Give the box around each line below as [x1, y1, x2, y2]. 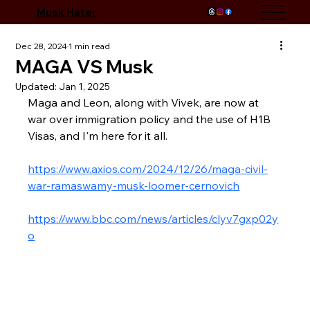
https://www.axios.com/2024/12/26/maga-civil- [28, 162, 268, 176]
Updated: [15, 80, 60, 93]
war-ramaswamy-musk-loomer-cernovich [28, 179, 240, 192]
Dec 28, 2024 [15, 41, 68, 51]
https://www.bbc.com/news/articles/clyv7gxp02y [28, 212, 279, 226]
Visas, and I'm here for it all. [28, 129, 171, 143]
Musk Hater [37, 5, 97, 19]
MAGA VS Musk [15, 55, 154, 78]
